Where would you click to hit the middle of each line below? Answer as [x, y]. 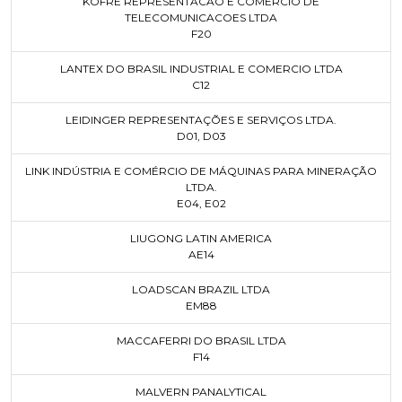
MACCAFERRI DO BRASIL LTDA [201, 341]
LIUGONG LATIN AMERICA [201, 238]
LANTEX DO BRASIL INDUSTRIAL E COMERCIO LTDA [201, 69]
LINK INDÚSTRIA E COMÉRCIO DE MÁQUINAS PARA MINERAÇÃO [201, 171]
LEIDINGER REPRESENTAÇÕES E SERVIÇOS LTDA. [201, 120]
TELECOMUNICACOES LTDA [201, 17]
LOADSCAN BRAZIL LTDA [201, 289]
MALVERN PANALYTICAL [201, 392]
